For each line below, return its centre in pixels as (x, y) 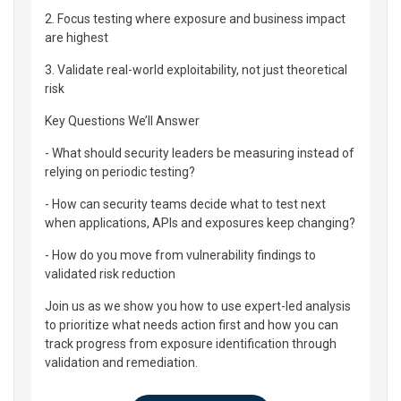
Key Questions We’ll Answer (122, 121)
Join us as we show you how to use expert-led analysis (198, 306)
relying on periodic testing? (120, 172)
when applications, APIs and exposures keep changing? (200, 223)
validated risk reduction (110, 274)
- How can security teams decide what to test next (185, 204)
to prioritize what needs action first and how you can (192, 325)
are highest (77, 38)
